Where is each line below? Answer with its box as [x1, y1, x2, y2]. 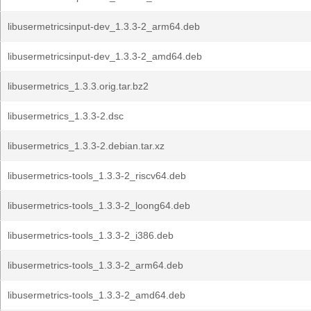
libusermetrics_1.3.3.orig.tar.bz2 [8, 81, 149, 92]
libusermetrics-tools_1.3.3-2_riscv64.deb [8, 170, 186, 181]
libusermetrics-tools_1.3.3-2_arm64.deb [8, 260, 183, 271]
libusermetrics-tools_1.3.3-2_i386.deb [8, 230, 174, 241]
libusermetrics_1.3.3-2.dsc [8, 110, 124, 121]
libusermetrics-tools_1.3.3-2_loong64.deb [8, 200, 190, 211]
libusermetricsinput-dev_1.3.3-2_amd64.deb [8, 51, 202, 62]
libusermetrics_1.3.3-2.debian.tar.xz [8, 140, 165, 151]
